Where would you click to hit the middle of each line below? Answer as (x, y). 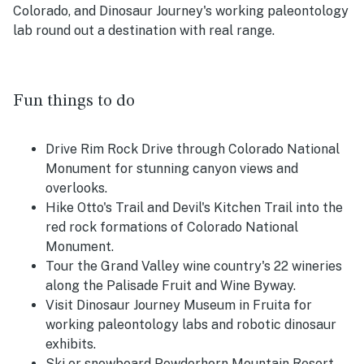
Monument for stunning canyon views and (172, 169)
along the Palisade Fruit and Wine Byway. (171, 286)
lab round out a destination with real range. (144, 31)
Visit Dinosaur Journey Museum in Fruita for (179, 305)
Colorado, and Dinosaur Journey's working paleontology (181, 11)
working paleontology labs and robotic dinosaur (191, 325)
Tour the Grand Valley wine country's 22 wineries (194, 266)
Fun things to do (74, 102)
